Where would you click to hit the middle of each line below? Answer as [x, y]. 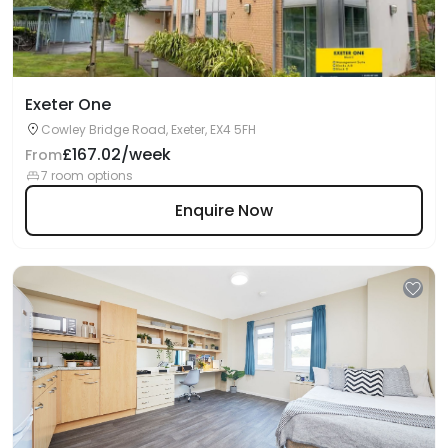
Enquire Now [224, 210]
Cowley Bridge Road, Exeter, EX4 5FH [148, 129]
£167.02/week [116, 154]
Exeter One [68, 104]
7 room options [87, 175]
